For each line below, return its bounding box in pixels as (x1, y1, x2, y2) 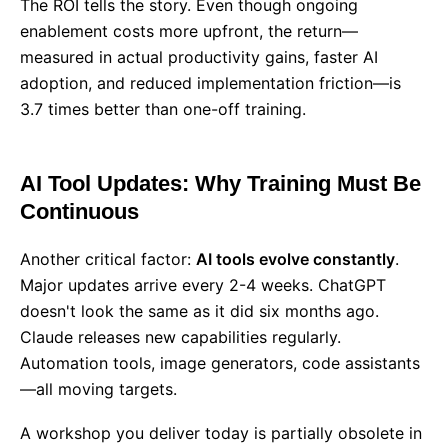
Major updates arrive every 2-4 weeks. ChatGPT (20, 275, 386, 295)
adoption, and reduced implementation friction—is (20, 73, 401, 93)
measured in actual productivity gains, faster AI (20, 47, 378, 67)
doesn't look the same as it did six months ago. (20, 301, 379, 321)
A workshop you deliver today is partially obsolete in (20, 423, 422, 443)
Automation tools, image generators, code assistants (20, 353, 420, 373)
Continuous (20, 199, 139, 224)
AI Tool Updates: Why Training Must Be (20, 171, 421, 196)
